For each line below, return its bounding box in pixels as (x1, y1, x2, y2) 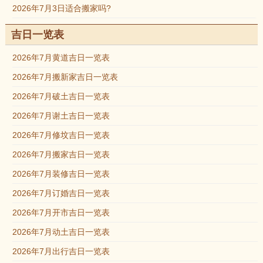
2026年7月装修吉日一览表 (12, 169, 110, 178)
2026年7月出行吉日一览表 (12, 247, 110, 256)
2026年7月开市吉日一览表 (12, 208, 110, 217)
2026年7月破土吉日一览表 (12, 92, 110, 101)
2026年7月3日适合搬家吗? (12, 4, 111, 13)
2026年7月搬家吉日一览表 (12, 150, 110, 159)
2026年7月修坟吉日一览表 (12, 130, 110, 140)
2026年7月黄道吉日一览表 (12, 53, 110, 62)
